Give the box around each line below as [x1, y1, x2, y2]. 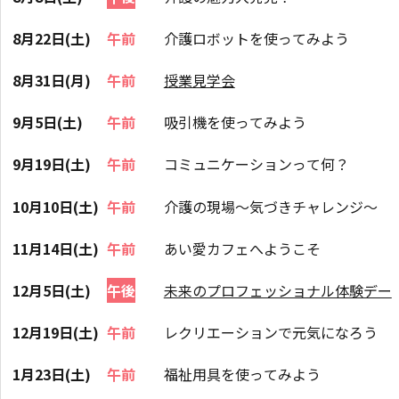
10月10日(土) [12, 195, 100, 217]
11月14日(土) [12, 237, 100, 259]
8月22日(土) [12, 27, 92, 49]
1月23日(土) [12, 363, 92, 386]
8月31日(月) [12, 69, 92, 91]
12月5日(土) [12, 279, 92, 301]
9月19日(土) [12, 153, 92, 175]
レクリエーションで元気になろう [163, 322, 378, 344]
